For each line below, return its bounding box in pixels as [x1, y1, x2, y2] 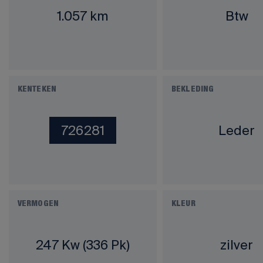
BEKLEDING [171, 86, 214, 93]
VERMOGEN [18, 200, 59, 208]
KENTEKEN [18, 86, 56, 93]
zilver [220, 237, 254, 252]
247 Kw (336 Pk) [36, 237, 130, 252]
